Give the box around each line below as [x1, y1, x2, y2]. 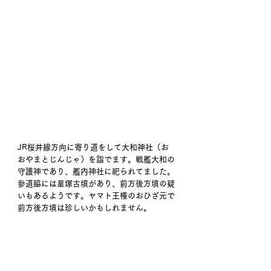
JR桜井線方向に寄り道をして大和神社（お [18, 143, 169, 151]
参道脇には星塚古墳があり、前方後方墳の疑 [18, 179, 175, 188]
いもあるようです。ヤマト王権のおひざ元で [18, 191, 175, 200]
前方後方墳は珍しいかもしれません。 [18, 203, 151, 212]
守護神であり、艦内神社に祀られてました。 [18, 167, 175, 175]
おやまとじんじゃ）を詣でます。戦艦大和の [18, 155, 175, 163]
